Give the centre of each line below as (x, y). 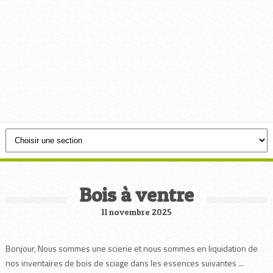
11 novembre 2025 (136, 212)
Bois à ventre (136, 195)
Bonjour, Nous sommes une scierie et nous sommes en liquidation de (131, 248)
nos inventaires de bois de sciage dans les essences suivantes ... (124, 263)
